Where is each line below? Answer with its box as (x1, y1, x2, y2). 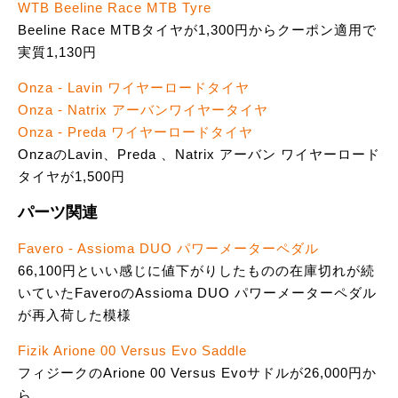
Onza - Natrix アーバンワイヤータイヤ (18, 102, 268, 118)
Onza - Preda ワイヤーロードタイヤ (18, 124, 253, 140)
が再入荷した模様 (18, 307, 131, 323)
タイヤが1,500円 (18, 169, 125, 185)
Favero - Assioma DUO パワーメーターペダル (18, 241, 319, 257)
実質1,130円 (18, 44, 97, 60)
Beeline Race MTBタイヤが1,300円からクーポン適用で (18, 22, 377, 38)
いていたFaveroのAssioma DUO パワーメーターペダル (18, 285, 377, 301)
